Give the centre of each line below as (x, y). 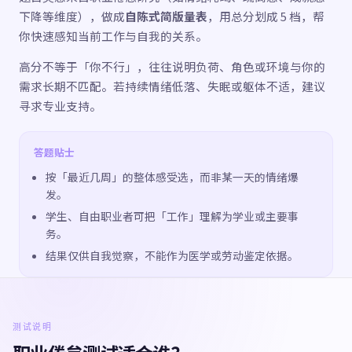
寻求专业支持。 (60, 106)
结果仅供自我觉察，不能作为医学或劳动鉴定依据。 (172, 255)
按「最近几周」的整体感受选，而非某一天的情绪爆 (172, 177)
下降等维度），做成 (72, 16)
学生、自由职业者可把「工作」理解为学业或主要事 (172, 216)
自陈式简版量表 (166, 16)
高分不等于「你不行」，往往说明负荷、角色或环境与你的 (172, 66)
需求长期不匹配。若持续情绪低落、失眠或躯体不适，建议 (172, 86)
